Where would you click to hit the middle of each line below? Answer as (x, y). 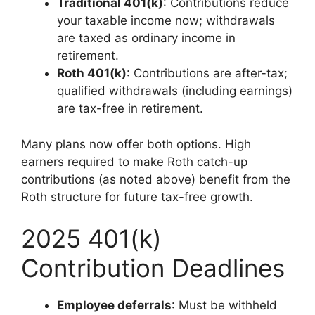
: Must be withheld (224, 305)
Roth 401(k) (92, 73)
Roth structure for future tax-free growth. (137, 197)
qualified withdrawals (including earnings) (175, 91)
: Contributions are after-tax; (207, 73)
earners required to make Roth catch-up (134, 161)
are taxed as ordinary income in (146, 38)
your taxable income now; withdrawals (166, 20)
